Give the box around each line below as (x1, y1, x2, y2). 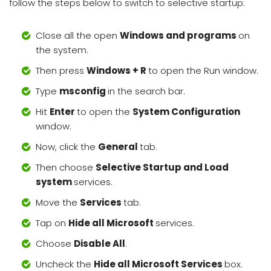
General (98, 140, 140, 154)
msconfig (59, 85, 108, 98)
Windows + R (87, 64, 148, 77)
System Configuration (132, 105, 240, 119)
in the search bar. (108, 85, 185, 98)
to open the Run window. (148, 64, 258, 77)
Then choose (36, 161, 96, 174)
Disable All (74, 237, 125, 250)
